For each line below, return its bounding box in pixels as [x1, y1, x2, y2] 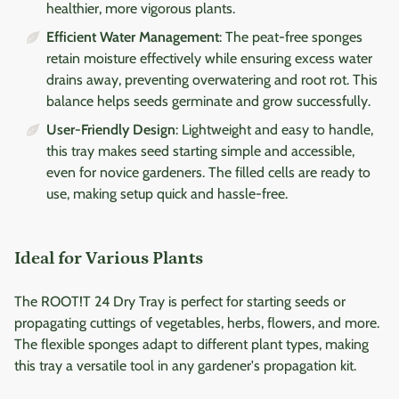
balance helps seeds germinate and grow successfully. [46, 93, 370, 110]
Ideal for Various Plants [14, 248, 203, 269]
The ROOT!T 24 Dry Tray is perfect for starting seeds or [14, 293, 346, 311]
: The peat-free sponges [219, 28, 362, 46]
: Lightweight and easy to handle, [175, 121, 373, 139]
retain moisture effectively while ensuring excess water [46, 50, 372, 68]
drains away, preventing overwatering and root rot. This [46, 71, 378, 89]
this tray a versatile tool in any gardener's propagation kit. [14, 357, 356, 375]
